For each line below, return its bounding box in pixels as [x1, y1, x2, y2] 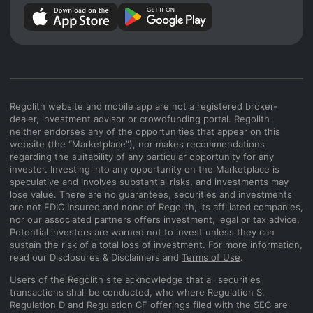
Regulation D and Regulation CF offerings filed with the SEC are [10, 299, 288, 311]
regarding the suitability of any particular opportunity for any [10, 151, 274, 163]
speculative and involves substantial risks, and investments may [10, 176, 289, 188]
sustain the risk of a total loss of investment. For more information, [10, 239, 303, 251]
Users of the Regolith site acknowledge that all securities [10, 274, 261, 286]
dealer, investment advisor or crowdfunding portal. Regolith [10, 113, 270, 125]
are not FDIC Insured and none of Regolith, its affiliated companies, [10, 201, 303, 213]
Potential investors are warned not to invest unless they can [10, 226, 275, 238]
